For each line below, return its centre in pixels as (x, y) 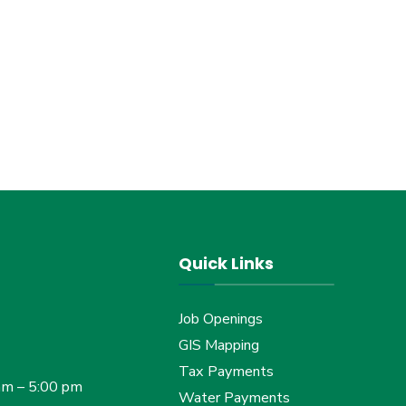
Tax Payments (226, 372)
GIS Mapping (218, 345)
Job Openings (220, 319)
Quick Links (226, 263)
